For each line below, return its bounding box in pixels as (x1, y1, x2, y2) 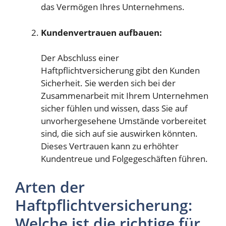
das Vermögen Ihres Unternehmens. (41, 1, 185, 13)
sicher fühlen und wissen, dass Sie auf (41, 102, 188, 115)
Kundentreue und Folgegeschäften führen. (41, 153, 208, 165)
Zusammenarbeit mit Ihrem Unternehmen (41, 90, 208, 102)
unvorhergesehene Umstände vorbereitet (41, 115, 206, 127)
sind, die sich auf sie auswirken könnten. (41, 128, 198, 140)
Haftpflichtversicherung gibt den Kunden (41, 65, 200, 77)
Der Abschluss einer (41, 52, 119, 64)
